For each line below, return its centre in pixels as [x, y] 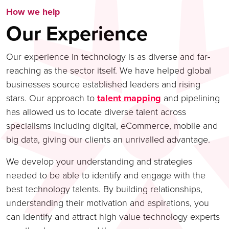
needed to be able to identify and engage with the [106, 175]
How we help [33, 12]
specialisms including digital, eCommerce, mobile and [112, 126]
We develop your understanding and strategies [99, 162]
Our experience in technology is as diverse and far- [108, 57]
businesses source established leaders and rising [103, 84]
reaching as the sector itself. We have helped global [109, 71]
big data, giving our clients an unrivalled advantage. [108, 140]
